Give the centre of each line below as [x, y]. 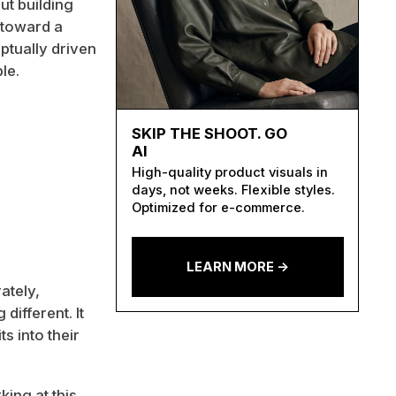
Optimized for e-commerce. [219, 208]
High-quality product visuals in [230, 173]
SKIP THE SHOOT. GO [210, 134]
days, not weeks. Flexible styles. [234, 190]
